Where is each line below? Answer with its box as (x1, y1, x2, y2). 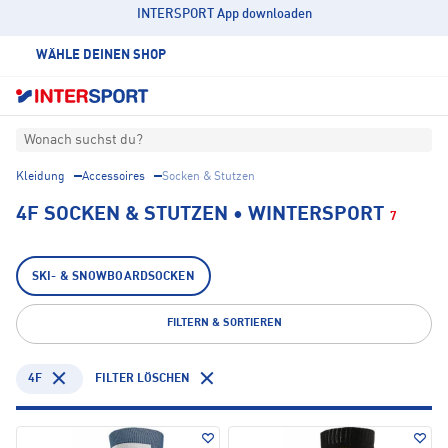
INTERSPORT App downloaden (136, 8, 312, 21)
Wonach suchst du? (24, 133, 143, 148)
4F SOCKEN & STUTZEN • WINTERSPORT (16, 205, 384, 226)
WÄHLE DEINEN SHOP (36, 49, 166, 62)
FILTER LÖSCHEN (95, 372, 190, 385)
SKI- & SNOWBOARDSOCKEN (32, 271, 195, 284)
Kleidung (16, 171, 65, 184)
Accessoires (82, 171, 145, 184)
